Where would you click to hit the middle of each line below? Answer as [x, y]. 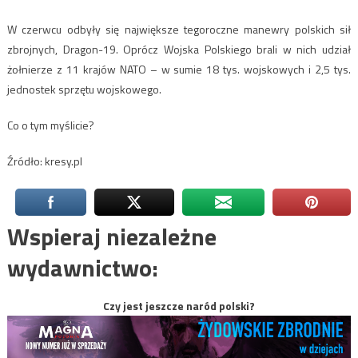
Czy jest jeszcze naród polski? [179, 306]
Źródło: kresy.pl [44, 161]
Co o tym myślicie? [50, 125]
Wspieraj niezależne [111, 237]
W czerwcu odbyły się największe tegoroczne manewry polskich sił [179, 30]
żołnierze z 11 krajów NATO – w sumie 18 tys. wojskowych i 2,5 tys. [179, 70]
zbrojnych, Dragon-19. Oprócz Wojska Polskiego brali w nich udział [179, 50]
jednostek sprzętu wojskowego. [84, 89]
